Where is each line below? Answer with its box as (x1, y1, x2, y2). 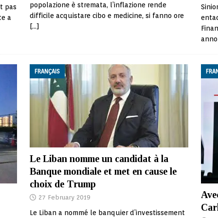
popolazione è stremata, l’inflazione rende (29, 1, 166, 9)
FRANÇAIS (34, 68, 60, 75)
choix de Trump (29, 179, 96, 190)
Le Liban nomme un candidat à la (29, 153, 168, 164)
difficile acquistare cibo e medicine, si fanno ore (29, 12, 184, 19)
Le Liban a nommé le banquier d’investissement (29, 209, 185, 217)
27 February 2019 (38, 194, 91, 201)
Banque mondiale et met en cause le (29, 166, 177, 177)
